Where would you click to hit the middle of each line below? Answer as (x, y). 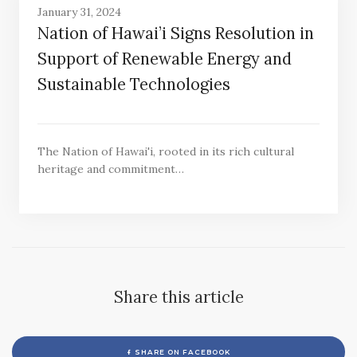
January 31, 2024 (79, 12)
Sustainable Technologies (133, 85)
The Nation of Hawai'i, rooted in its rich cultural (165, 151)
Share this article (178, 297)
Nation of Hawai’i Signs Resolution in (175, 34)
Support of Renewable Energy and (164, 59)
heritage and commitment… (110, 169)
